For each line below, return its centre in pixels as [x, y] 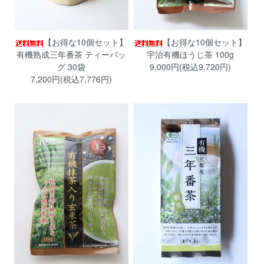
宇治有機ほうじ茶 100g [190, 55]
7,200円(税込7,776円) [71, 79]
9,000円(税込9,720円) [190, 67]
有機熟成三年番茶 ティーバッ [71, 55]
